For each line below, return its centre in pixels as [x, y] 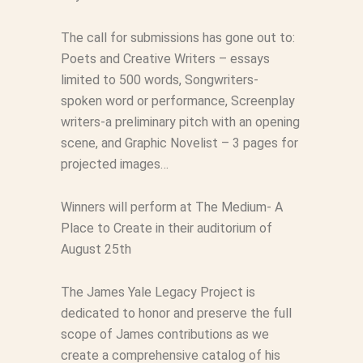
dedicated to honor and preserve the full [176, 313]
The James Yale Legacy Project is [158, 292]
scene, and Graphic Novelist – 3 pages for [179, 143]
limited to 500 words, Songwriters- [159, 80]
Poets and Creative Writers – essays [165, 59]
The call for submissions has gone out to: [177, 38]
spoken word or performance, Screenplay [177, 101]
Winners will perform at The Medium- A [171, 207]
